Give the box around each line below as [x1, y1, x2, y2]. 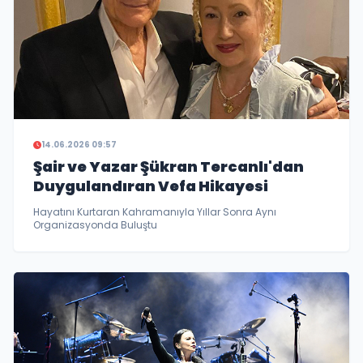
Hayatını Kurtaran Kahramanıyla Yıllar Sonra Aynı [33, 205, 276, 220]
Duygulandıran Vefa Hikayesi [33, 176, 268, 197]
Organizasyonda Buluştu [33, 218, 157, 233]
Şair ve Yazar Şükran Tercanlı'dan [33, 156, 304, 177]
